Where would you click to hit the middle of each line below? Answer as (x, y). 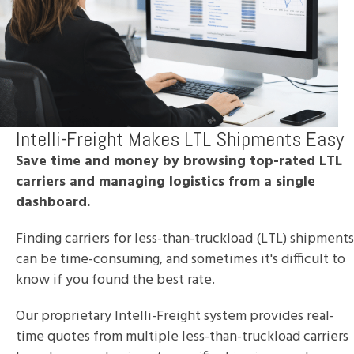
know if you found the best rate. (115, 281)
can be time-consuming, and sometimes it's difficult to (181, 260)
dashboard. (53, 203)
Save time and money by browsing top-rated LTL (179, 162)
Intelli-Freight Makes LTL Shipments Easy (180, 140)
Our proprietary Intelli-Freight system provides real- (175, 317)
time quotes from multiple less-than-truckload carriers (182, 337)
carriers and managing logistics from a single (166, 183)
